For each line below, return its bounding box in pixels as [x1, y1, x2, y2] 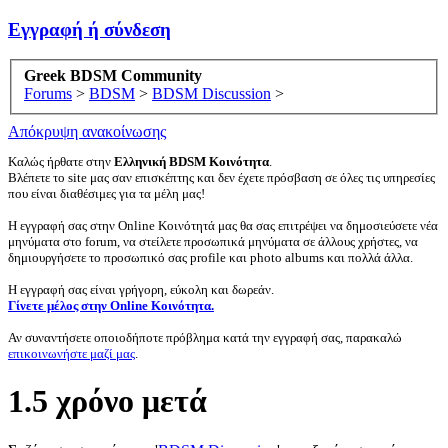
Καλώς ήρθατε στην [8, 154, 114, 170]
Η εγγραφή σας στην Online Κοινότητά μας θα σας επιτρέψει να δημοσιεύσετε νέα [8, 218, 438, 234]
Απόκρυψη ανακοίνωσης [8, 123, 166, 141]
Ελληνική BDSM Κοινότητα [114, 154, 269, 170]
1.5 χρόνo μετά [8, 383, 207, 420]
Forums [24, 85, 72, 103]
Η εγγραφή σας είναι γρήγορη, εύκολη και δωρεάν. [8, 282, 274, 298]
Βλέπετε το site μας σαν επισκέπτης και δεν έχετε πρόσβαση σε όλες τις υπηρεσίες [8, 170, 435, 186]
